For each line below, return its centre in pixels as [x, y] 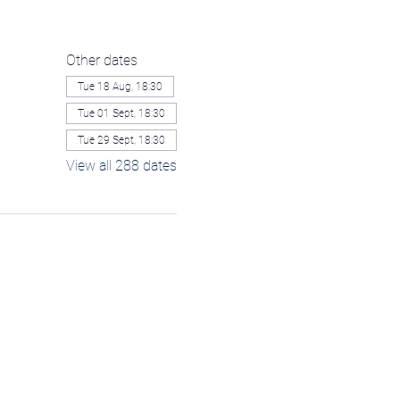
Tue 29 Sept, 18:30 [121, 140]
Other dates [101, 60]
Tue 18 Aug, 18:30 [120, 87]
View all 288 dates [121, 166]
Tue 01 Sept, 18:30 [121, 113]
